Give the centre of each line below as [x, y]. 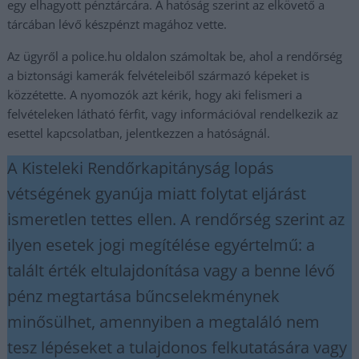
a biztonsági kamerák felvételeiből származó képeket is [159, 75]
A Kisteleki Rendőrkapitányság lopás [141, 168]
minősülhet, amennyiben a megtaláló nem [164, 322]
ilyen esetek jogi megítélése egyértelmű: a [161, 245]
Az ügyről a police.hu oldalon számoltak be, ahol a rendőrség [175, 56]
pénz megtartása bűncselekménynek [144, 296]
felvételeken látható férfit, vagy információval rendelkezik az [173, 114]
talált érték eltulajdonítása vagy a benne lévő [171, 270]
